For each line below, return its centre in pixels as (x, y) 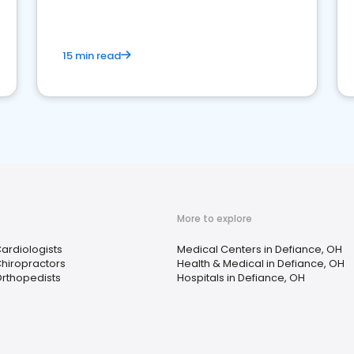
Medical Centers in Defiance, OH (260, 249)
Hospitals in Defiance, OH (241, 278)
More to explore (215, 218)
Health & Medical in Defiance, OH (261, 264)
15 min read (92, 56)
